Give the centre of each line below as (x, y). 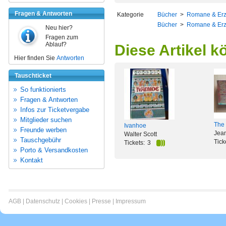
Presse (101, 201)
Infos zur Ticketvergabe (55, 110)
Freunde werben (43, 130)
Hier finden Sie (35, 58)
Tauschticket (33, 76)
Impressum (131, 201)
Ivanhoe (135, 126)
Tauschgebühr (41, 140)
